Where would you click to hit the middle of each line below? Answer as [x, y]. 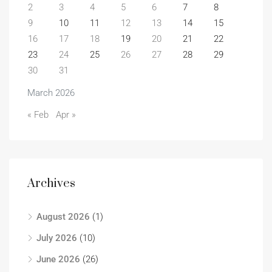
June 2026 [58, 259]
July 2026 [57, 238]
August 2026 [63, 217]
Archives [51, 184]
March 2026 [51, 93]
